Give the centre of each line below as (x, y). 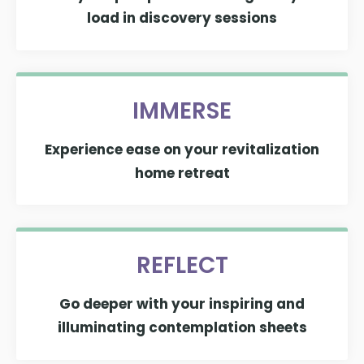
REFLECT (182, 266)
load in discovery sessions (182, 18)
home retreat (182, 173)
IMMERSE (182, 110)
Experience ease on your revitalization (182, 149)
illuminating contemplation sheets (182, 328)
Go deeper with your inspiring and (182, 304)
